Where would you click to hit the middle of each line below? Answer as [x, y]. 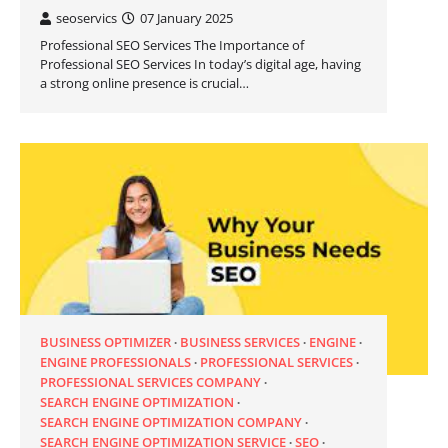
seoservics [86, 18]
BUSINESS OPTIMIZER [105, 341]
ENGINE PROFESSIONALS [115, 361]
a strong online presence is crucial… [144, 83]
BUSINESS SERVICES [240, 341]
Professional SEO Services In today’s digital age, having [200, 64]
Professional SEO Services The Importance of [172, 45]
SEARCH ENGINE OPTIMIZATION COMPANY [171, 421]
